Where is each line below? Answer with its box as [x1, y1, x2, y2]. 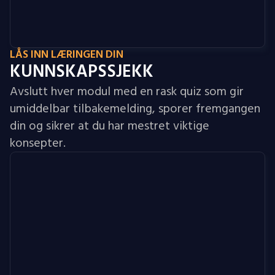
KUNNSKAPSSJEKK [10, 58, 153, 85]
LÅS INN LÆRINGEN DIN [10, 45, 123, 63]
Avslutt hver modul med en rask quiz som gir [10, 82, 244, 101]
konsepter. [10, 133, 66, 153]
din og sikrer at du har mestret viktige [10, 116, 209, 136]
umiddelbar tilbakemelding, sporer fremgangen [10, 99, 260, 118]
